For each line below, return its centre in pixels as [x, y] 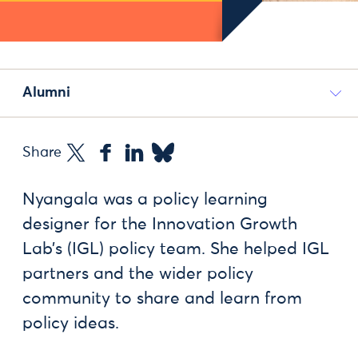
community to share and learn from [162, 299]
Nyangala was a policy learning [145, 200]
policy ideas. [71, 324]
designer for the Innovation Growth [160, 225]
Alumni [46, 93]
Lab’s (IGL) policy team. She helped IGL [176, 250]
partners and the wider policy [138, 274]
